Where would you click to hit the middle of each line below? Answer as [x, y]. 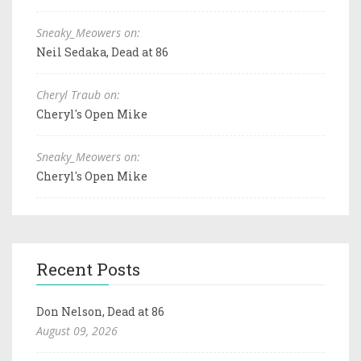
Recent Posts [88, 269]
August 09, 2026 [77, 330]
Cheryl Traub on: [78, 94]
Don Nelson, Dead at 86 [100, 311]
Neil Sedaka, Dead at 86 [102, 52]
